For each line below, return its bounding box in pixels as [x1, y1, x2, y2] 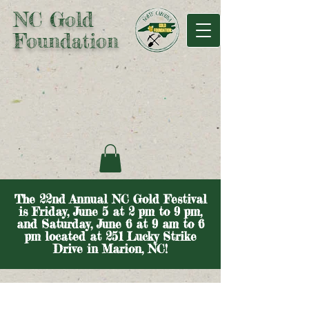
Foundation [14, 29, 119, 53]
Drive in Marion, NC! [53, 241, 168, 256]
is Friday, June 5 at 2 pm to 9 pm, [19, 203, 202, 219]
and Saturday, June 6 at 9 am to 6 [17, 216, 204, 231]
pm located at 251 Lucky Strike [24, 228, 197, 243]
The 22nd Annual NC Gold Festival [14, 191, 207, 206]
